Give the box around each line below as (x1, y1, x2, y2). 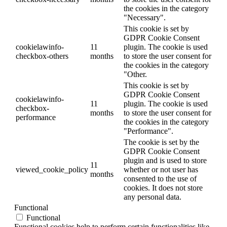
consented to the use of (124, 174, 197, 183)
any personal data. (124, 193, 181, 202)
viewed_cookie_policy (16, 165, 88, 174)
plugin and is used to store (124, 156, 207, 165)
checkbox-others (16, 52, 68, 61)
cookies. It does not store (124, 183, 203, 193)
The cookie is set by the (124, 138, 199, 147)
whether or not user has (124, 165, 198, 174)
